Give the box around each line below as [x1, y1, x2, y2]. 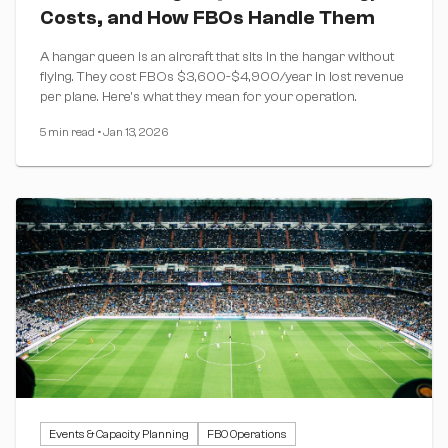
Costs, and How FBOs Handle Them [40, 5, 375, 29]
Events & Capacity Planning [49, 426, 189, 441]
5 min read [40, 124, 95, 139]
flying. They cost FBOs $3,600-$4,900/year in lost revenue [40, 68, 404, 85]
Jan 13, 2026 [103, 124, 168, 139]
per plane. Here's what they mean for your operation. [40, 88, 357, 105]
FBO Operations [207, 426, 287, 441]
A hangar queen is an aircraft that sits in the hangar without [40, 48, 394, 65]
